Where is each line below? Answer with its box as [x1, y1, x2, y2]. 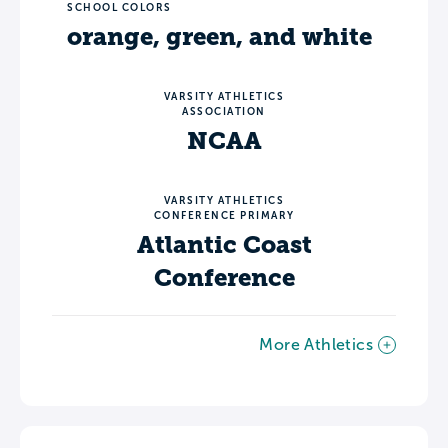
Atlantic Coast [136, 230, 312, 259]
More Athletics [259, 335, 373, 353]
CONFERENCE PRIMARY [153, 209, 295, 221]
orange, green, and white [67, 22, 372, 51]
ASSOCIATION [182, 105, 266, 117]
